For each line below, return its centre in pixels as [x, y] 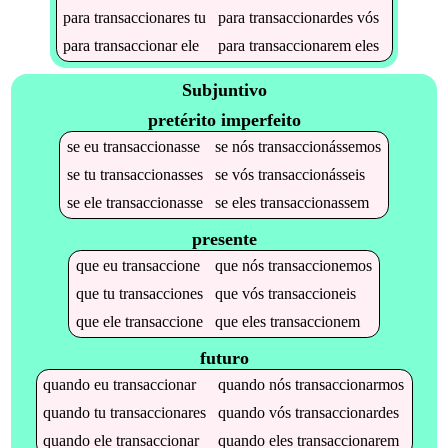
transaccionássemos [319, 146]
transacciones [160, 293]
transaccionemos [319, 265]
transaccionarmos [350, 384]
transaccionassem [314, 202]
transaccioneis [311, 293]
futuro [224, 357]
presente [224, 238]
